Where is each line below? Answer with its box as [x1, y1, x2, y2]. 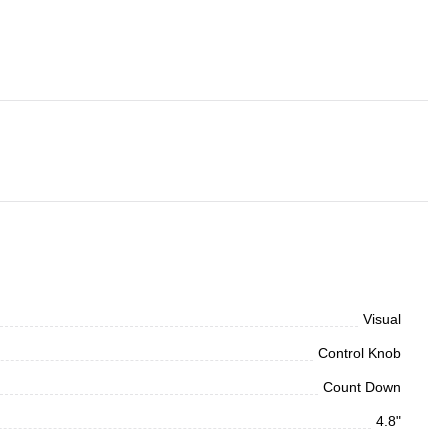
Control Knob [318, 345, 401, 362]
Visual [363, 311, 401, 328]
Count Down [323, 379, 401, 396]
